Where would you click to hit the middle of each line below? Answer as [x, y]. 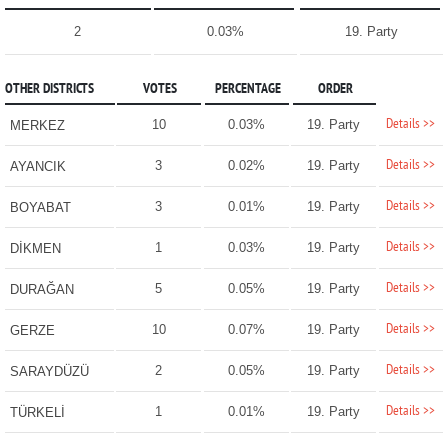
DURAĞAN [41, 290]
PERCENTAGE [247, 90]
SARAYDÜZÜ [49, 372]
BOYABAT [40, 208]
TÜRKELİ [37, 413]
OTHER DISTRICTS [49, 90]
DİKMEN [35, 249]
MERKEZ [37, 126]
